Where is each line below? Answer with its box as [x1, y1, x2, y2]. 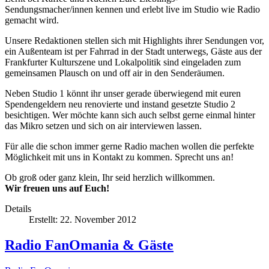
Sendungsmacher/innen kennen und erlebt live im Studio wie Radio [5, 4, 260, 14]
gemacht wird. [5, 14, 59, 25]
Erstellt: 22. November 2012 [29, 214, 136, 225]
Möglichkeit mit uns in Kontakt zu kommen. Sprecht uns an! [5, 151, 234, 162]
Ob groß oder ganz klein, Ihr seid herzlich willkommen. [5, 172, 215, 183]
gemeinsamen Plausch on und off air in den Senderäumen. [5, 67, 225, 78]
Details [5, 203, 31, 214]
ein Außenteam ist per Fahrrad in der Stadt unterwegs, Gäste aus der [5, 46, 262, 56]
